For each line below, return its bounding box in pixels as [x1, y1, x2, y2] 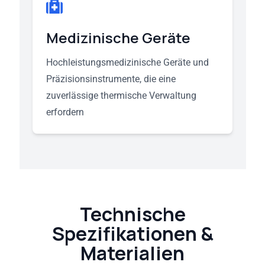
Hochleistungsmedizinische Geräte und [46, 56, 209, 68]
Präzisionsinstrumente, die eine [46, 73, 176, 85]
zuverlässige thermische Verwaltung [46, 89, 196, 101]
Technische [79, 201, 186, 227]
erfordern [46, 106, 84, 118]
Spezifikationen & [51, 221, 214, 247]
